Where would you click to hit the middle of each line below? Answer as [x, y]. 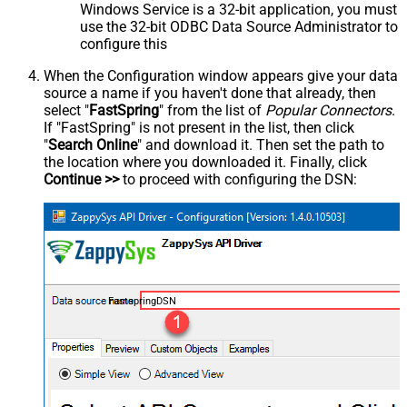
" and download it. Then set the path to [261, 144]
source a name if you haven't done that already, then [210, 93]
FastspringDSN [142, 302]
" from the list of [212, 110]
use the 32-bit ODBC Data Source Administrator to [239, 26]
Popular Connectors [328, 110]
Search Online [93, 144]
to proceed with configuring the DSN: [238, 179]
